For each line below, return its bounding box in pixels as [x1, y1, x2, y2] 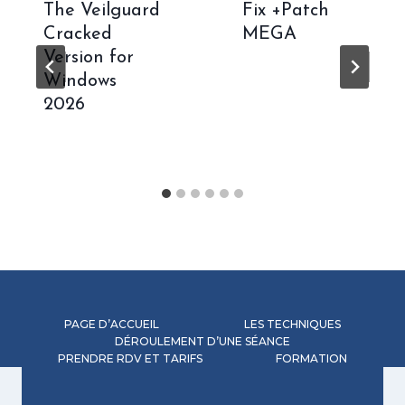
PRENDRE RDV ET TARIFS [58, 352, 203, 365]
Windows [43, 72, 117, 90]
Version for [43, 49, 134, 67]
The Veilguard [43, 2, 160, 20]
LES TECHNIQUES [244, 317, 341, 331]
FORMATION [275, 352, 347, 365]
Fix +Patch [242, 2, 329, 20]
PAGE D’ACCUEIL [64, 317, 159, 331]
